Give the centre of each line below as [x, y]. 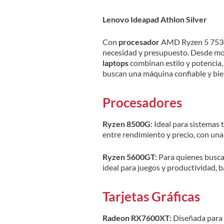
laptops [115, 62]
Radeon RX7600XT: [137, 217]
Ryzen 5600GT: [129, 156]
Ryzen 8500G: [128, 123]
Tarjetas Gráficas [151, 196]
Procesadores [142, 102]
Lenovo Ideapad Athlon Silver [154, 19]
